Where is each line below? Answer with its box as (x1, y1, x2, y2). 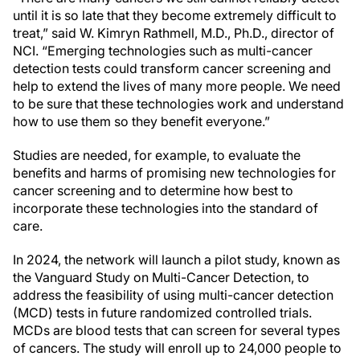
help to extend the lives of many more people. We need (13, 78, 341, 94)
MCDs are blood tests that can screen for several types (13, 322, 340, 338)
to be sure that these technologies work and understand (13, 96, 344, 112)
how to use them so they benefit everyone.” (13, 113, 270, 129)
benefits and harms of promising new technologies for (13, 165, 336, 181)
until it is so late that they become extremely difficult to (13, 7, 337, 23)
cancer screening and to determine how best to (13, 182, 293, 198)
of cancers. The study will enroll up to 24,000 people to (13, 340, 342, 356)
